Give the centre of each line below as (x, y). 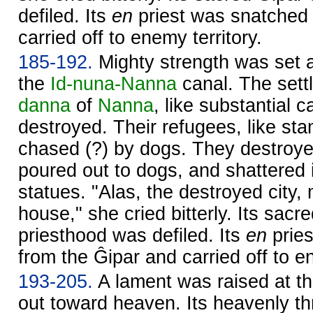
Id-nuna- (86, 83)
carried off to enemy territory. (140, 37)
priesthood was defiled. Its (132, 235)
